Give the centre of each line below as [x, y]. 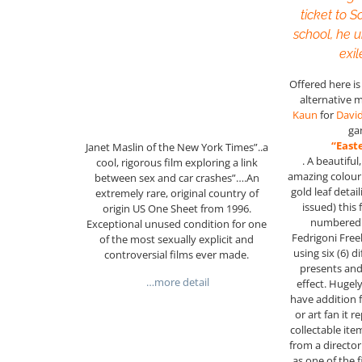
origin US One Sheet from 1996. [177, 209]
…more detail [177, 282]
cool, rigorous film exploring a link [177, 163]
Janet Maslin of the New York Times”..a [177, 147]
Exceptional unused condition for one [177, 224]
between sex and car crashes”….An [177, 178]
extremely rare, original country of [177, 194]
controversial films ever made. [177, 255]
